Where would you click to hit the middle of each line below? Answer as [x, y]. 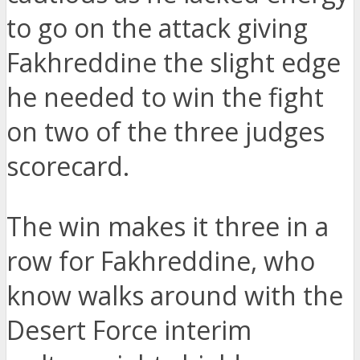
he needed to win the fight [165, 97]
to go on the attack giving [157, 28]
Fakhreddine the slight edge [174, 63]
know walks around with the [175, 296]
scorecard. [68, 166]
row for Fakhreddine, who [161, 261]
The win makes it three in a [168, 227]
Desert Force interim [129, 330]
